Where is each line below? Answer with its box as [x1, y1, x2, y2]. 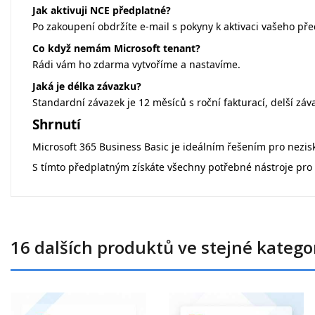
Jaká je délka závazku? [32, 79, 141, 94]
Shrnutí [32, 115, 81, 134]
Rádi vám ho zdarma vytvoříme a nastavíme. [32, 58, 240, 72]
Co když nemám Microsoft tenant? [32, 41, 200, 56]
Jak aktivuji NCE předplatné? [32, 4, 171, 18]
